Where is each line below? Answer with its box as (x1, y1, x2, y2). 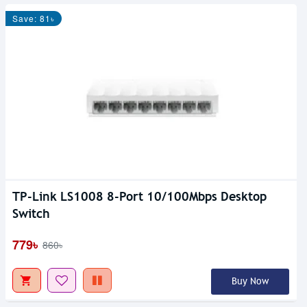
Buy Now (231, 275, 269, 287)
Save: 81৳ (12, 12, 55, 24)
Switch (12, 205, 50, 221)
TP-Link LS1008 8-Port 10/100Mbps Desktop (12, 188, 267, 204)
